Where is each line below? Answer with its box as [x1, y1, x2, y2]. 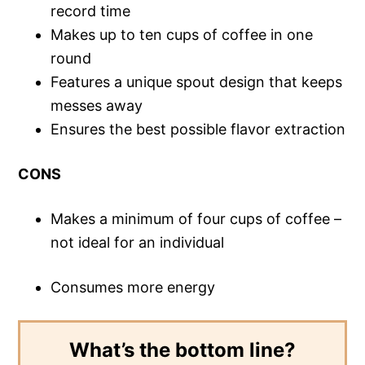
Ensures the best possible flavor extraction [51, 120, 346, 138]
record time [51, 2, 131, 20]
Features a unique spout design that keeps [51, 73, 343, 90]
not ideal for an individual [51, 233, 225, 251]
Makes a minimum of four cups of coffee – [51, 209, 342, 227]
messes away [51, 96, 143, 114]
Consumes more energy [51, 278, 216, 296]
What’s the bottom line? [69, 337, 296, 362]
